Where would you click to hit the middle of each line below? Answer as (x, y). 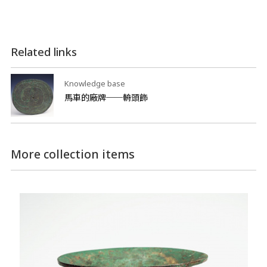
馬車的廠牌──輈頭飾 (106, 97)
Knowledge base (94, 83)
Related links (44, 52)
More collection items (72, 154)
